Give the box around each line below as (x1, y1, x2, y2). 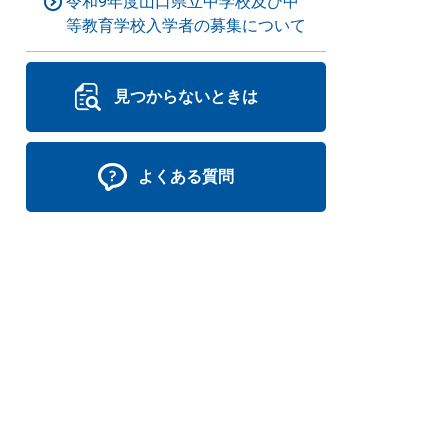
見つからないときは (114, 87, 258, 106)
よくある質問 (138, 167, 234, 186)
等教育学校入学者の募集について (66, 16, 306, 35)
